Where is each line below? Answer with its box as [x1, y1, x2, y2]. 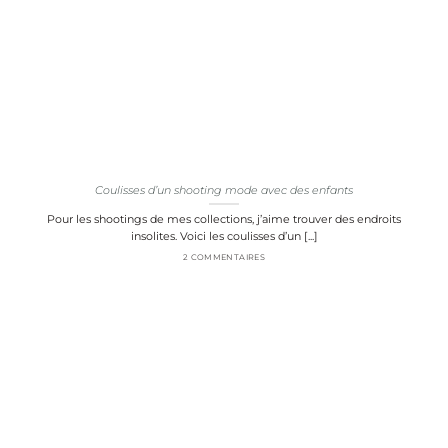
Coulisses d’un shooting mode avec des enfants [95, 182, 353, 197]
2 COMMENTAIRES [182, 252, 266, 262]
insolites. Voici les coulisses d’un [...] [130, 228, 318, 243]
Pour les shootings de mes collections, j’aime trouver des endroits [47, 211, 401, 226]
